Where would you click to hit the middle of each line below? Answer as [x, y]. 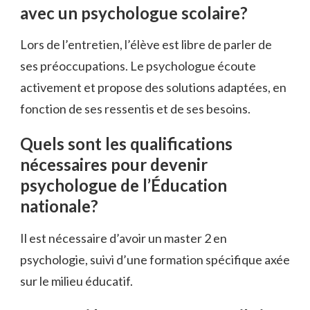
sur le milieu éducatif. [76, 281]
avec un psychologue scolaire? [134, 12]
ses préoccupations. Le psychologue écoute [138, 66]
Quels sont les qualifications [126, 144]
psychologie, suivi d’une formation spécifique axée [155, 259]
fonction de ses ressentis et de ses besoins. [135, 109]
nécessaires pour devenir [114, 165]
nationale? [59, 206]
